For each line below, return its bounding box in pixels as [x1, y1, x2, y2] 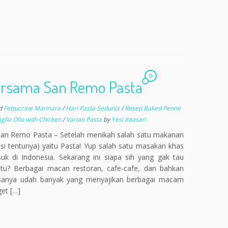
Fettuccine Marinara [3, 104, 62, 112]
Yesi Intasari [111, 115, 146, 124]
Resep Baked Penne [124, 104, 181, 112]
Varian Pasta [66, 115, 103, 124]
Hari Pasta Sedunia [65, 104, 121, 112]
